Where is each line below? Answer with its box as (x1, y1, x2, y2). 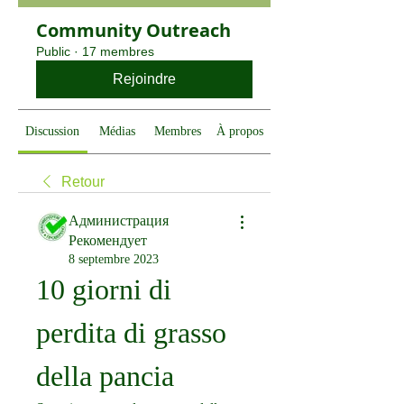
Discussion (25, 124, 80, 138)
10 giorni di (36, 273, 171, 306)
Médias (98, 124, 135, 138)
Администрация (69, 213, 169, 228)
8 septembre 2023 (69, 252, 159, 266)
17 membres (82, 44, 154, 59)
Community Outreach (36, 18, 231, 42)
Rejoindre (113, 71, 176, 87)
